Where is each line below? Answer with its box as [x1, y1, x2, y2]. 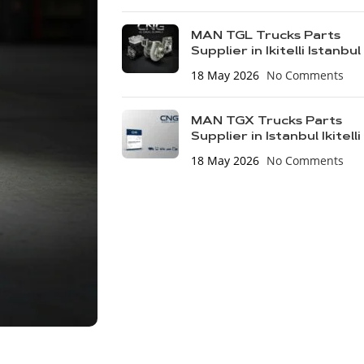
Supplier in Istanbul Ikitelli [190, 132, 361, 143]
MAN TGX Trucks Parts [190, 116, 342, 128]
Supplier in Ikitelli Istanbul [190, 46, 361, 58]
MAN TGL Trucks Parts [190, 31, 340, 42]
